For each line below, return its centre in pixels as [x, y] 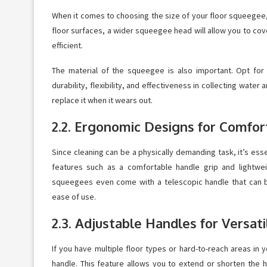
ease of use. [74, 197]
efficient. [67, 45]
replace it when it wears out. [102, 100]
